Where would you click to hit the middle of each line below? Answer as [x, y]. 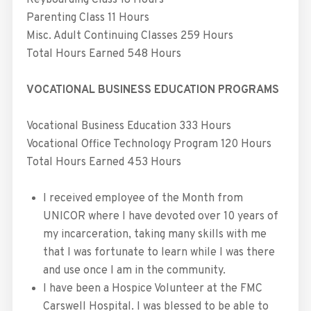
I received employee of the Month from [143, 199]
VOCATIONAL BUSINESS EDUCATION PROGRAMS [152, 91]
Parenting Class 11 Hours [87, 18]
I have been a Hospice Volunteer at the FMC [152, 289]
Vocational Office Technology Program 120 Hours [149, 145]
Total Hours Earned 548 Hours [103, 54]
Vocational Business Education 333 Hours [128, 127]
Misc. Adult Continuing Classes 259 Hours [129, 36]
